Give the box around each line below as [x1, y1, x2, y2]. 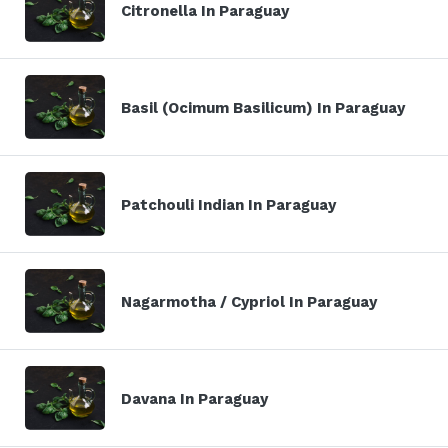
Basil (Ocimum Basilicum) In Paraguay [121, 98, 405, 117]
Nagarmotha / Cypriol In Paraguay [121, 292, 377, 311]
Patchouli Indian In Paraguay [121, 195, 336, 214]
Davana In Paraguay [121, 389, 268, 408]
